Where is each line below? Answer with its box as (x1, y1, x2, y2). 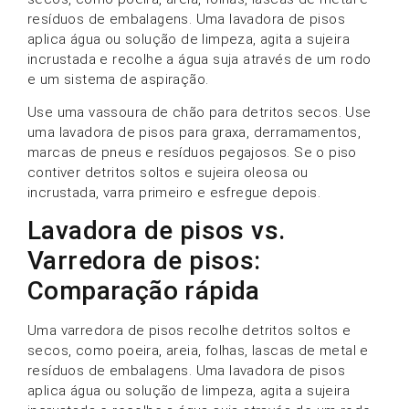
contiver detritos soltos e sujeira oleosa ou (27, 163, 309, 181)
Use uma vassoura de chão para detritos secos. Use (27, 103, 372, 121)
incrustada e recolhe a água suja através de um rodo (27, 50, 372, 68)
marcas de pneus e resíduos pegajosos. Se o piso (27, 143, 357, 161)
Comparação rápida (27, 276, 260, 307)
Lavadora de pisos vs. (27, 215, 286, 246)
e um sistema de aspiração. (27, 70, 209, 88)
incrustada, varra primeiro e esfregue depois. (27, 184, 320, 201)
